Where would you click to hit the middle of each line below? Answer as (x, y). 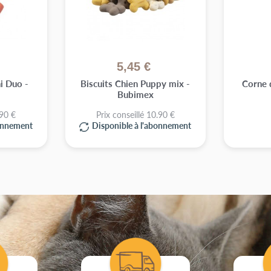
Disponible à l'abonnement (142, 126)
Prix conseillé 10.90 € (135, 115)
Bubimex (135, 94)
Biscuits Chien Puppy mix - (135, 83)
